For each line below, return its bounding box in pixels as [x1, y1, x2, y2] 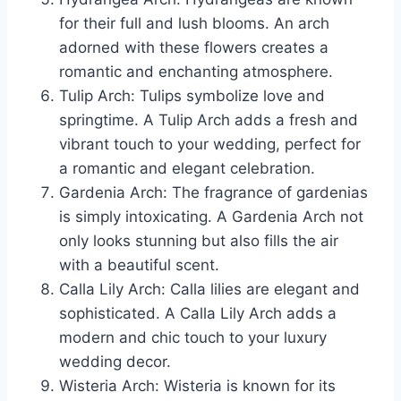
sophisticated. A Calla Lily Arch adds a [59, 304, 337, 323]
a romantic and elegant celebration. [59, 159, 315, 178]
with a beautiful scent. [59, 256, 219, 275]
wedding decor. [59, 353, 171, 371]
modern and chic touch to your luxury [59, 328, 327, 347]
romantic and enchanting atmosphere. [59, 63, 333, 81]
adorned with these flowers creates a [59, 38, 328, 57]
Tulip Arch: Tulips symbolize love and [59, 87, 325, 106]
